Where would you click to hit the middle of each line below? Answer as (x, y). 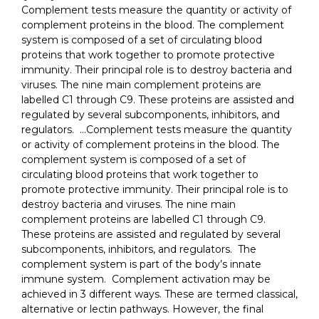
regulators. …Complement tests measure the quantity (157, 130)
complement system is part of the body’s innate (141, 264)
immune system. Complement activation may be (146, 279)
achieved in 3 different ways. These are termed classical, (159, 294)
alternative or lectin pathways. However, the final (142, 309)
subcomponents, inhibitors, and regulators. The (139, 249)
